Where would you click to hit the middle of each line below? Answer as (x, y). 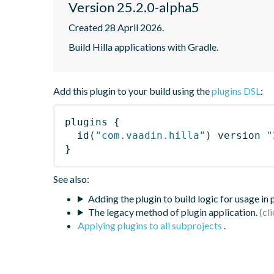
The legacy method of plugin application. (172, 212)
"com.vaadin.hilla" (150, 135)
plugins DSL (236, 91)
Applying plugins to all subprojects (151, 225)
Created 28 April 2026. (116, 27)
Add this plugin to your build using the (132, 91)
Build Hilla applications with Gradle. (143, 46)
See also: (71, 179)
